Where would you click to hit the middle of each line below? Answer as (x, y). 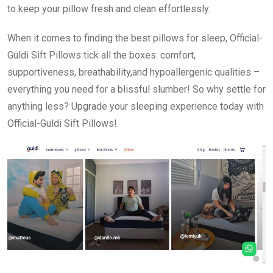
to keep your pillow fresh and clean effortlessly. (109, 9)
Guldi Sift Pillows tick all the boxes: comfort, (101, 55)
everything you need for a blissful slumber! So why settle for (136, 89)
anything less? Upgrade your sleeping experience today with (136, 106)
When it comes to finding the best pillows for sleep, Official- (135, 38)
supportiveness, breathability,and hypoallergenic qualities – (133, 72)
